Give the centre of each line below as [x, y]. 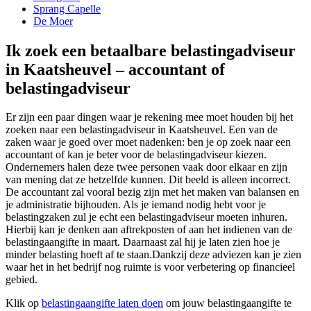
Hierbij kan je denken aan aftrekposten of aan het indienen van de [149, 230]
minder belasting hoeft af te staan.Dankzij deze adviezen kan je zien [153, 255]
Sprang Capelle [67, 8]
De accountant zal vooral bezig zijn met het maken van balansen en [152, 192]
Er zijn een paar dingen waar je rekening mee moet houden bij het [149, 117]
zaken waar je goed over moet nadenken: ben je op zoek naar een [148, 142]
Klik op [24, 303]
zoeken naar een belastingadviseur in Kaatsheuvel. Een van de [142, 130]
